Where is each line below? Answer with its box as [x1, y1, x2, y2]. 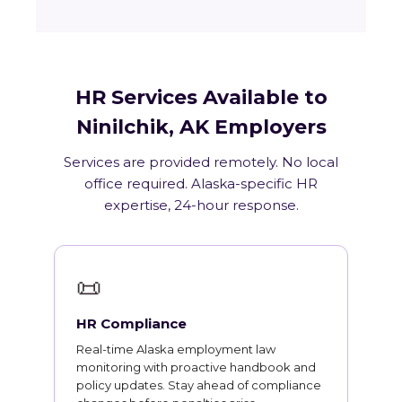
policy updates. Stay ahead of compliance [76, 378, 321, 393]
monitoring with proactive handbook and [76, 360, 316, 375]
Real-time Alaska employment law [76, 342, 275, 357]
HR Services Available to [74, 85, 328, 110]
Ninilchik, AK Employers [75, 115, 327, 140]
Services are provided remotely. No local [64, 153, 338, 171]
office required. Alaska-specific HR [84, 175, 318, 193]
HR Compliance [76, 315, 187, 333]
